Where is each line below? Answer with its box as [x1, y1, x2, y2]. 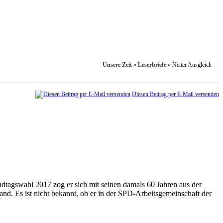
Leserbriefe [138, 61, 166, 69]
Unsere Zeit [103, 61, 132, 69]
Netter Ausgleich [172, 61, 212, 69]
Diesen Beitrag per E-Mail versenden [132, 91, 219, 98]
